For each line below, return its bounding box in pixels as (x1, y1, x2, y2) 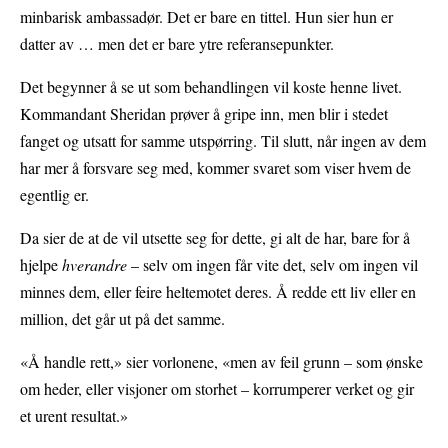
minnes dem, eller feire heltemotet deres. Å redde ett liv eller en (20, 280, 416, 302)
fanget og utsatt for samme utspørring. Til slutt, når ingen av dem (20, 129, 426, 151)
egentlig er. (20, 183, 89, 205)
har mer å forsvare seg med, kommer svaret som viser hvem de (20, 156, 411, 178)
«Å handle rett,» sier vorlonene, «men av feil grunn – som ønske (20, 350, 423, 372)
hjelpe (20, 253, 62, 275)
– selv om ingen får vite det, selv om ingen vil (127, 253, 418, 275)
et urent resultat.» (20, 404, 128, 426)
